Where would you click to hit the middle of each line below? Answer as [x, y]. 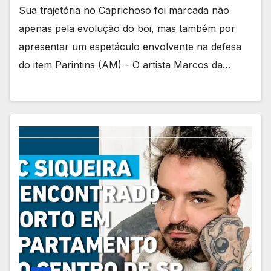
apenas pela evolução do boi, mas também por [127, 28]
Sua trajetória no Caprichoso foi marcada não [124, 10]
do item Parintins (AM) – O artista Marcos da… [125, 64]
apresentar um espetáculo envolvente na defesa [130, 46]
